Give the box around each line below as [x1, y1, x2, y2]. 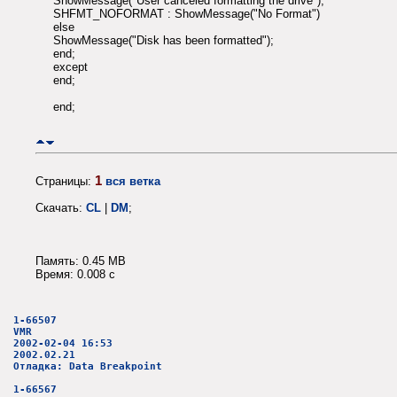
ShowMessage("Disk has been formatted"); [53, 34, 274, 48]
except [53, 60, 88, 74]
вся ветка [105, 174, 160, 188]
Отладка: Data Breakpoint [13, 361, 162, 373]
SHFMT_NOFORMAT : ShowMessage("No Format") [53, 7, 320, 21]
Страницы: [35, 174, 95, 188]
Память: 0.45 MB [35, 253, 126, 268]
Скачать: [35, 200, 86, 214]
